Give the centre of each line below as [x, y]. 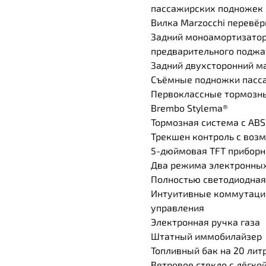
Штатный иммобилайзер [206, 236]
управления [178, 208]
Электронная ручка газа [205, 222]
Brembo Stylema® [189, 108]
